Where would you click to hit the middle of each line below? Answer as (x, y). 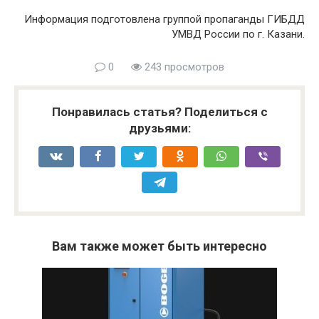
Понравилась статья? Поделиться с (159, 112)
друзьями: (159, 129)
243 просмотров (183, 67)
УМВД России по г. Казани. (238, 35)
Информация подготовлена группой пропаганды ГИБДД (164, 20)
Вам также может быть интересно (159, 246)
